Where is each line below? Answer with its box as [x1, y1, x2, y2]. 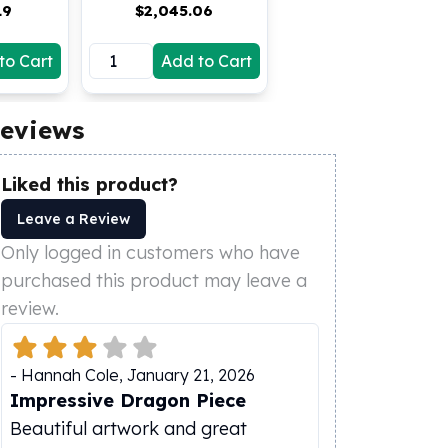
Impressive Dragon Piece [10, 389, 246, 412]
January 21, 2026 [127, 365, 255, 385]
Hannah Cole [21, 365, 119, 385]
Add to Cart [160, 51, 252, 71]
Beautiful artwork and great [10, 417, 247, 440]
